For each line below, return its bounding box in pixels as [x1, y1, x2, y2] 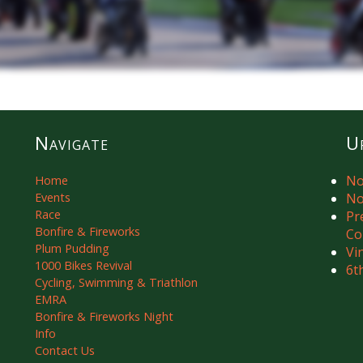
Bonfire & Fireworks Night [35, 308, 174, 324]
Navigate [35, 130, 109, 156]
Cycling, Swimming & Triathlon [35, 274, 199, 290]
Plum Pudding [35, 240, 110, 256]
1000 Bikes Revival [35, 257, 133, 273]
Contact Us [35, 342, 96, 358]
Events [35, 189, 71, 205]
